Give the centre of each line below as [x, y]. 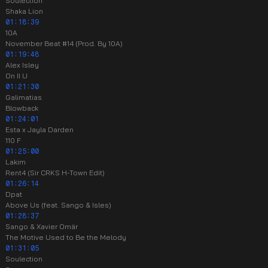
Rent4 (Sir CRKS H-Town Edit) [55, 173]
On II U [16, 76]
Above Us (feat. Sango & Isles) [58, 205]
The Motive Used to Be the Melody [66, 237]
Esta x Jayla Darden [39, 130]
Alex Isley [22, 65]
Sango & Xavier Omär [42, 226]
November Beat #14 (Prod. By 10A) [64, 43]
